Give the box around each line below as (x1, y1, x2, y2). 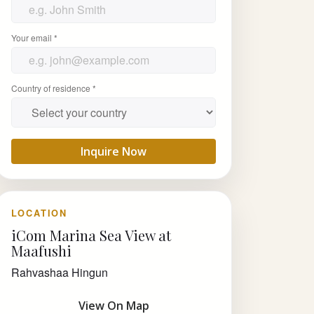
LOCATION (11, 206, 67, 219)
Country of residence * (11, 81, 96, 94)
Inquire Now (81, 143, 146, 159)
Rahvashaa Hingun (11, 264, 108, 280)
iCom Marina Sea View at (11, 225, 171, 245)
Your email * (11, 31, 57, 43)
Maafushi (11, 240, 71, 260)
